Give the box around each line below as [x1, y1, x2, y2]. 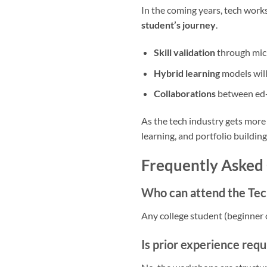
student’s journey [141, 19, 216, 31]
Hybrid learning [153, 67, 220, 79]
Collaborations [153, 88, 216, 100]
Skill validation [153, 46, 215, 58]
